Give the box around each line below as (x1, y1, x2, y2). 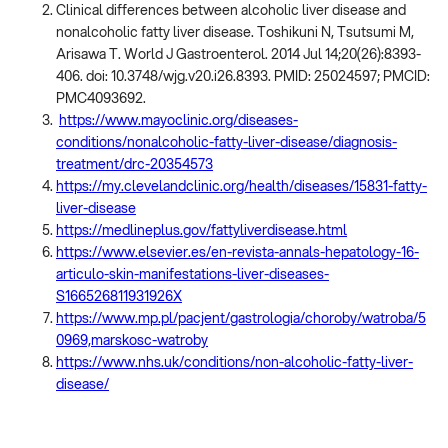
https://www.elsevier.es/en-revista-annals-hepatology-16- (56, 245, 419, 260)
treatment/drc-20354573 (56, 157, 213, 172)
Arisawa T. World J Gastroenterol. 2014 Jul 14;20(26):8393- (56, 47, 421, 62)
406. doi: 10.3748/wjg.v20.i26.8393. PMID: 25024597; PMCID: (56, 69, 430, 84)
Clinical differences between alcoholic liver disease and (56, 3, 406, 18)
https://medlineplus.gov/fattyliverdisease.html (56, 223, 347, 238)
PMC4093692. (56, 91, 146, 106)
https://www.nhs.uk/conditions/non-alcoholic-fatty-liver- (56, 355, 413, 370)
